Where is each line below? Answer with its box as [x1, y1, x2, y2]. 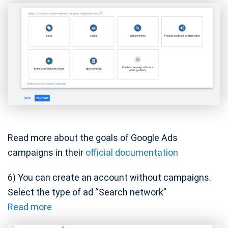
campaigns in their [8, 147, 85, 158]
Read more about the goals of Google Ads [8, 132, 178, 144]
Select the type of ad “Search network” [8, 187, 166, 198]
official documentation [85, 147, 178, 158]
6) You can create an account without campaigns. [8, 172, 211, 183]
